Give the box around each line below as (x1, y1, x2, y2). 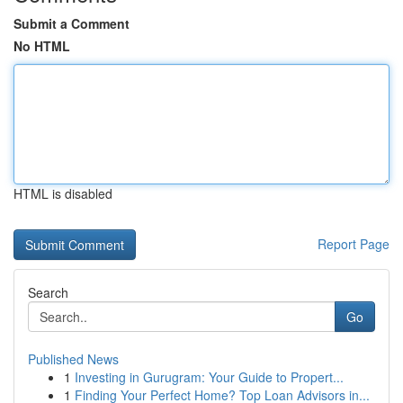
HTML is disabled (13, 184, 112, 202)
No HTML (13, 37, 70, 55)
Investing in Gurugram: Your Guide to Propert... (75, 368, 344, 386)
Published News (28, 350, 119, 368)
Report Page (318, 235, 390, 253)
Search (28, 283, 68, 301)
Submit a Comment (13, 14, 130, 32)
